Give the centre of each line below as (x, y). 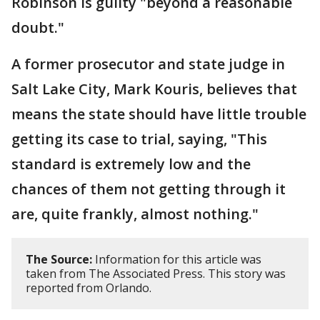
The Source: (59, 260)
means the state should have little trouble (159, 114)
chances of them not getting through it (149, 189)
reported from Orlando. (89, 288)
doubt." (38, 28)
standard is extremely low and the (131, 164)
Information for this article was (177, 260)
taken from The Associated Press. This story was (156, 274)
